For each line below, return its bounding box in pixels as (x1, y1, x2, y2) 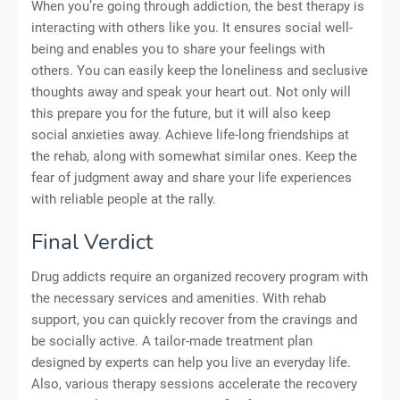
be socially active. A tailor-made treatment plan (31, 333, 312, 350)
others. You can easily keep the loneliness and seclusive (31, 62, 368, 79)
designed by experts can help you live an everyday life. (31, 354, 351, 371)
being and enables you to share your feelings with (31, 41, 325, 58)
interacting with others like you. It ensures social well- (31, 20, 353, 37)
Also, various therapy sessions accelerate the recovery (31, 376, 357, 393)
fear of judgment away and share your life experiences (31, 170, 352, 187)
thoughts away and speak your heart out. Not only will (31, 84, 351, 101)
